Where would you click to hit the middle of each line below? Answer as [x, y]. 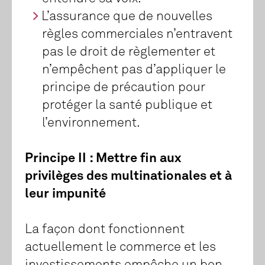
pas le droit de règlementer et [128, 52]
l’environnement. [91, 123]
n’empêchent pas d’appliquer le [134, 70]
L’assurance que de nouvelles [127, 17]
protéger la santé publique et [127, 106]
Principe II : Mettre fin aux [103, 159]
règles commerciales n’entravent [137, 35]
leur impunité [65, 194]
